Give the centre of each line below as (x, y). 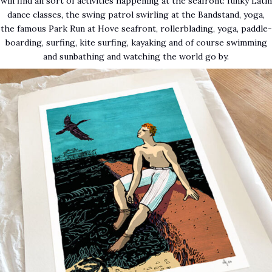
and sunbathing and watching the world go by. (136, 57)
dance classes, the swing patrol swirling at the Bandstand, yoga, (136, 15)
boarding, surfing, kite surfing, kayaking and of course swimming (136, 43)
